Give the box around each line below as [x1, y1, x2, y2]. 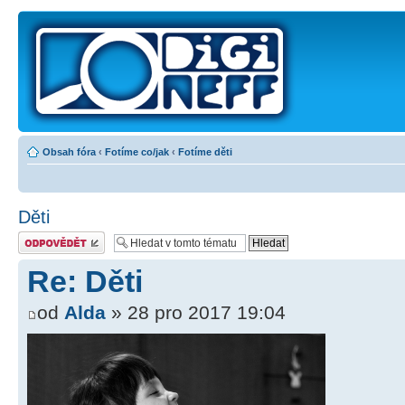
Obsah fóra [42, 146, 96, 157]
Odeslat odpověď [18, 231, 94, 242]
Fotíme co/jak [105, 146, 169, 157]
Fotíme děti [178, 146, 232, 157]
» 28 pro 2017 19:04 [106, 302, 286, 324]
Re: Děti [27, 265, 143, 298]
